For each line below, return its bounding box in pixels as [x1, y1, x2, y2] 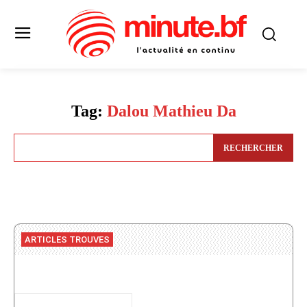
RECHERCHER [223, 143, 283, 153]
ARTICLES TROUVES [25, 234, 110, 245]
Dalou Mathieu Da [106, 102, 236, 121]
